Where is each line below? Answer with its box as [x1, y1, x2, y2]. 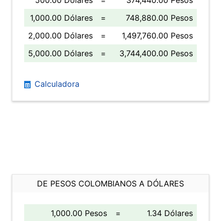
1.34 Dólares [147, 208, 193, 218]
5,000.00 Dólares [28, 48, 93, 58]
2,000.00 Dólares [28, 31, 93, 40]
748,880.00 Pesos [126, 13, 193, 23]
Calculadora [32, 79, 79, 89]
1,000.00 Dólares [30, 13, 93, 23]
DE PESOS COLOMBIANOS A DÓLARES [37, 179, 184, 188]
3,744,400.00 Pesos [119, 48, 193, 58]
